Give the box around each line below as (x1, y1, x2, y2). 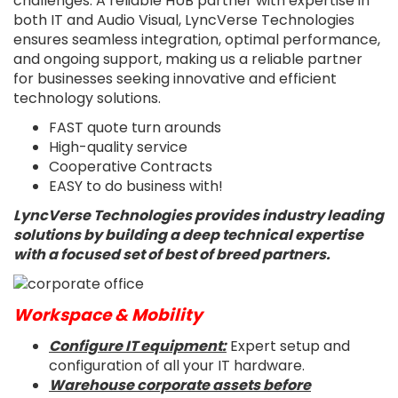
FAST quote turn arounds (49, 116, 221, 138)
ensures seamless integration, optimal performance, (13, 28, 380, 50)
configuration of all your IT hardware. (49, 355, 305, 377)
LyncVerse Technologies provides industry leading (13, 204, 384, 226)
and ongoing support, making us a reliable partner (13, 48, 362, 69)
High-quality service (49, 136, 187, 157)
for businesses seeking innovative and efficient (13, 68, 337, 89)
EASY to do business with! (49, 175, 223, 196)
